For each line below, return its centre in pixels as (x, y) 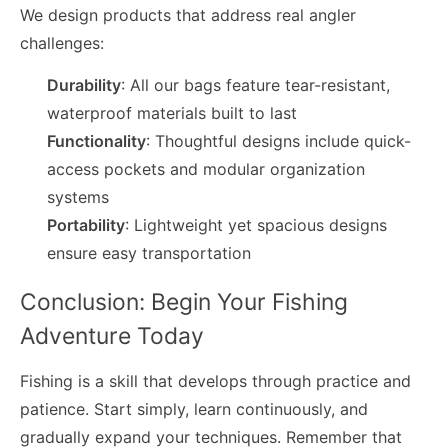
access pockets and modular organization (206, 168)
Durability (84, 84)
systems (78, 196)
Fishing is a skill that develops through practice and (215, 380)
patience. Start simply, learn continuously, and (194, 408)
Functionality (97, 140)
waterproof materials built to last (172, 112)
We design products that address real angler (188, 15)
